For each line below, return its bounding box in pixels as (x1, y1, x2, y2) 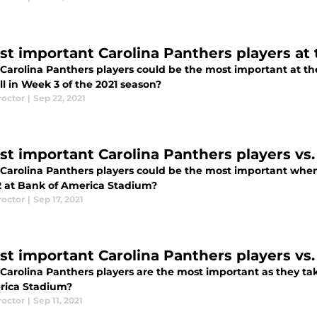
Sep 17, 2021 (33, 194, 83, 204)
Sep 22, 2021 (33, 93, 86, 103)
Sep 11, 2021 (33, 295, 83, 306)
